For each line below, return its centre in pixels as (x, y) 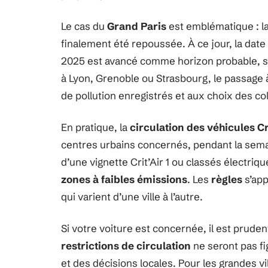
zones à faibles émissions (124, 179)
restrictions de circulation (126, 246)
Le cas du (84, 26)
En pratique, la (95, 127)
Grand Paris (137, 26)
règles (227, 179)
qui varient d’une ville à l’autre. (132, 197)
